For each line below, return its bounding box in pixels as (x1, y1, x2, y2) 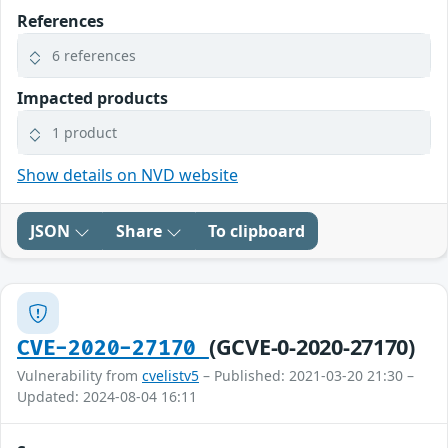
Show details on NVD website (17, 164, 238, 187)
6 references (52, 46, 136, 66)
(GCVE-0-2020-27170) (208, 332, 415, 362)
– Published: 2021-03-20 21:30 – (199, 366, 414, 386)
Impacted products (17, 87, 168, 110)
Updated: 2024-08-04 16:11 (17, 387, 197, 407)
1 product (52, 123, 117, 143)
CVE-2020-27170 (17, 336, 209, 362)
